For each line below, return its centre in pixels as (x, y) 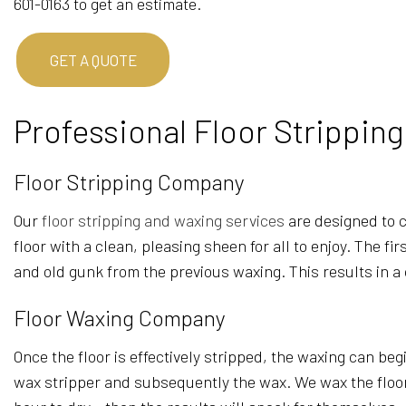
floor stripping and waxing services (163, 220)
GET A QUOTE (93, 59)
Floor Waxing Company (120, 317)
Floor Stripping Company (129, 181)
